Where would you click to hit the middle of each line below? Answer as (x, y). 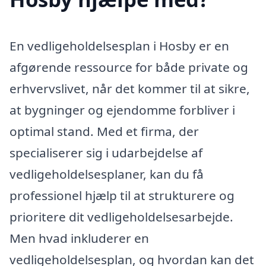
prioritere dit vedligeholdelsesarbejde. (121, 216)
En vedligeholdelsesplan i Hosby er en (119, 45)
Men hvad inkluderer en (79, 238)
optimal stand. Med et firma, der (104, 131)
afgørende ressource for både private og (129, 67)
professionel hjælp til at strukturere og (122, 195)
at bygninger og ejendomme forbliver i (122, 110)
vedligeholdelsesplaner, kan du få (107, 174)
